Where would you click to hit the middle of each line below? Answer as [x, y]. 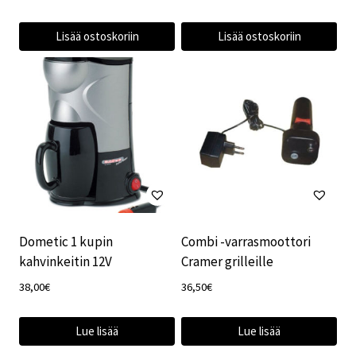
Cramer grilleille [227, 261]
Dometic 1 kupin [66, 241]
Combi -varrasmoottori [246, 241]
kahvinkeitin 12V [66, 261]
